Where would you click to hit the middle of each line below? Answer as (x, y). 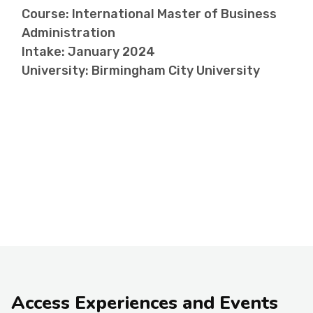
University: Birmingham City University (141, 71)
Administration (68, 33)
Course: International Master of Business (149, 14)
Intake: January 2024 (88, 52)
